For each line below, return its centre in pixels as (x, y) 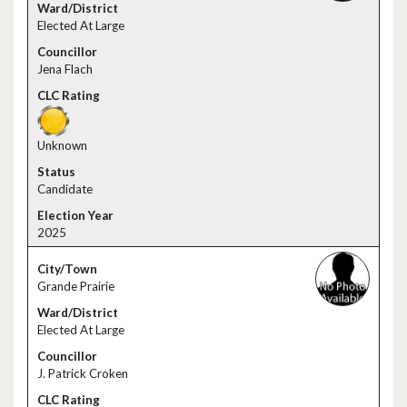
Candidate (65, 189)
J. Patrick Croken (83, 373)
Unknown (62, 145)
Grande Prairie (76, 286)
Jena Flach (65, 69)
